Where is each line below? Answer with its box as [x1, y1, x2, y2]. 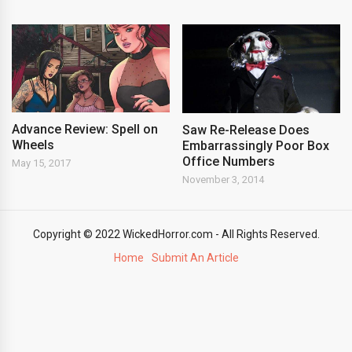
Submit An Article [151, 251, 239, 264]
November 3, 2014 [182, 173, 265, 185]
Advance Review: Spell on [12, 122, 158, 137]
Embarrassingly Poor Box [182, 137, 330, 153]
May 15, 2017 [12, 157, 71, 170]
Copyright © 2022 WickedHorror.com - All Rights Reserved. [32, 227, 320, 240]
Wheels [12, 137, 54, 153]
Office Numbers [182, 153, 276, 169]
